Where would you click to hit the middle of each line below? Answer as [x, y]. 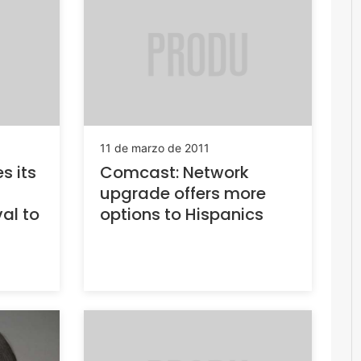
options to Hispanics [181, 215]
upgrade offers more [183, 194]
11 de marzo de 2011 [154, 148]
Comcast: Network [174, 173]
